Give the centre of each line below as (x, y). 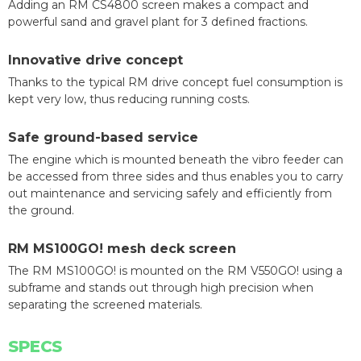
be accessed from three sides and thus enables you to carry (176, 176)
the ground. (41, 210)
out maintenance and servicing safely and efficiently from (170, 193)
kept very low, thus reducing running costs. (129, 99)
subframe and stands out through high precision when (161, 287)
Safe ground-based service (103, 137)
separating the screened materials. (105, 304)
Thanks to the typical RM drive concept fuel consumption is (175, 82)
